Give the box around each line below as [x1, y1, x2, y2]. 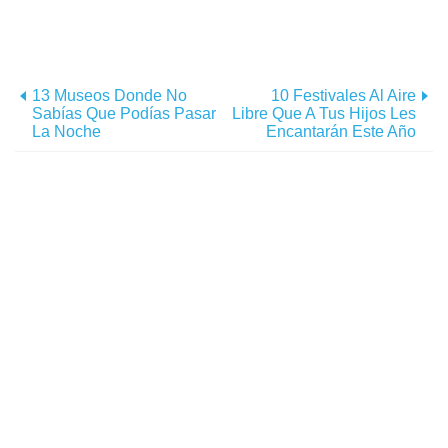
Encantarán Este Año [266, 123, 416, 141]
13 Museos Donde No [32, 87, 187, 105]
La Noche [32, 123, 101, 141]
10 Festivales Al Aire [271, 87, 416, 105]
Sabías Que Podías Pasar [32, 105, 216, 123]
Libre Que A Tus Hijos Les [232, 105, 416, 123]
